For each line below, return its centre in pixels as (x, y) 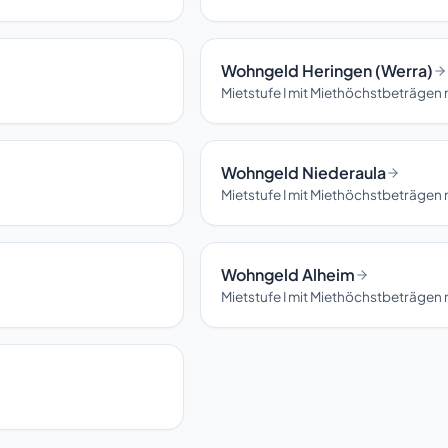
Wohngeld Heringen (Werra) (327, 71)
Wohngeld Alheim (288, 275)
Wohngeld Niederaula (303, 173)
